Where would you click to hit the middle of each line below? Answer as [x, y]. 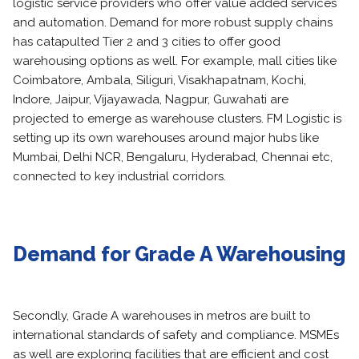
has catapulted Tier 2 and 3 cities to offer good [147, 42]
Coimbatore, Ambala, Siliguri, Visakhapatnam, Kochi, [159, 80]
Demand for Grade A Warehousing [179, 254]
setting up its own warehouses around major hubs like [166, 138]
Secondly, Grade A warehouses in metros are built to [162, 316]
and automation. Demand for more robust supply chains [173, 22]
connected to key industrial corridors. [119, 176]
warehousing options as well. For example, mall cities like [175, 61]
